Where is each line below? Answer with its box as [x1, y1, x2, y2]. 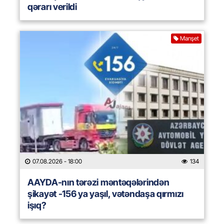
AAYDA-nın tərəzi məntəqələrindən [27, 177, 169, 188]
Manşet [180, 34, 199, 42]
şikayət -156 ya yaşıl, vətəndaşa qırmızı [27, 188, 183, 199]
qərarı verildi [27, 1, 77, 12]
